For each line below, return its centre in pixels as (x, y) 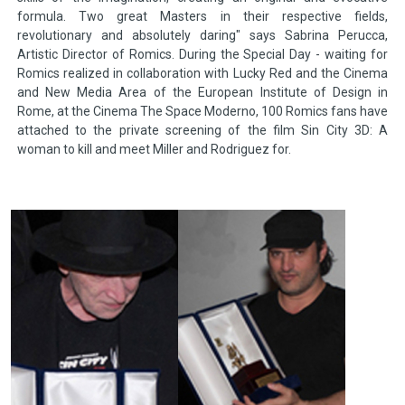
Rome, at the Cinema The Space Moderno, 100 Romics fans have (202, 112)
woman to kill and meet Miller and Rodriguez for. (154, 150)
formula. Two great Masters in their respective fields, (202, 17)
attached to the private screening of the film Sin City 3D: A (202, 131)
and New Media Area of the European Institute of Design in (202, 93)
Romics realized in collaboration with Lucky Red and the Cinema (202, 74)
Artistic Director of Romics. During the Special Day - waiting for (202, 55)
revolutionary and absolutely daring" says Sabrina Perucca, (202, 36)
